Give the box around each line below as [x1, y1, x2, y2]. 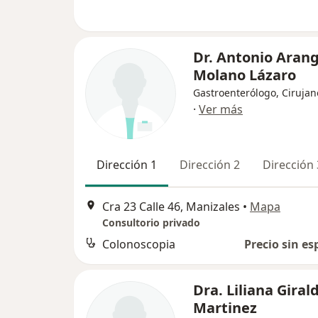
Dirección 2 [180, 157, 240, 172]
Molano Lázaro [193, 65, 296, 84]
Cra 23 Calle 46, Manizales [102, 199, 240, 215]
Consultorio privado [102, 216, 200, 230]
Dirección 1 [97, 157, 157, 172]
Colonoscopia [102, 236, 175, 253]
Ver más [199, 102, 243, 117]
